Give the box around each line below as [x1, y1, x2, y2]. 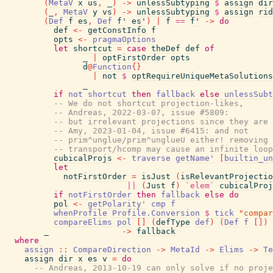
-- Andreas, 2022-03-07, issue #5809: [54, 108, 229, 117]
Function [93, 62, 132, 71]
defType [156, 218, 190, 227]
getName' [175, 154, 214, 163]
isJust [141, 172, 171, 181]
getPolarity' [88, 199, 146, 208]
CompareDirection [73, 245, 151, 254]
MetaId [171, 245, 200, 254]
